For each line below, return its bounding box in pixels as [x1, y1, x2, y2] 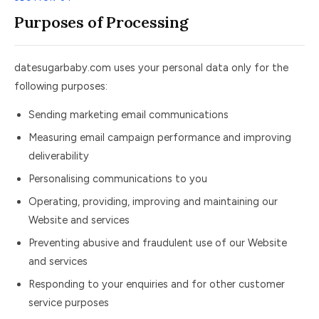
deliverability [28, 150, 89, 162]
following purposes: [14, 80, 108, 93]
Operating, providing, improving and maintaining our [28, 195, 278, 208]
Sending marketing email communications [28, 108, 229, 121]
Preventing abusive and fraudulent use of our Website [28, 236, 287, 249]
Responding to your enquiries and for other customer [28, 278, 285, 291]
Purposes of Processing [14, 12, 189, 32]
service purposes [28, 296, 109, 309]
